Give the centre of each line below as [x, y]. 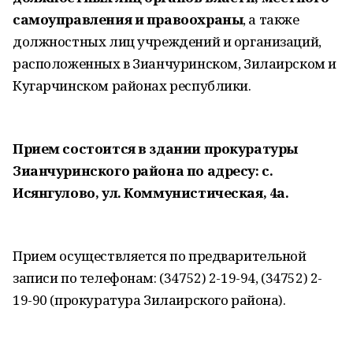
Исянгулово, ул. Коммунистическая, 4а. [151, 193]
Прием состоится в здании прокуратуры [155, 149]
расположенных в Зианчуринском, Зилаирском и [175, 63]
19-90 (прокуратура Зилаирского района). [149, 300]
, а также [271, 19]
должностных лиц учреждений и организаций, [167, 41]
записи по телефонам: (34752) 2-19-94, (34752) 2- [167, 278]
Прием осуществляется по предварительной [160, 256]
